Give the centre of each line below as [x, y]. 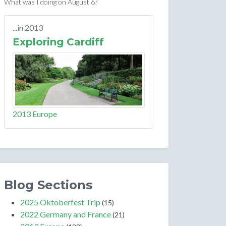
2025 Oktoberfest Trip [60, 202]
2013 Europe [35, 114]
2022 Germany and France [66, 214]
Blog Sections [48, 185]
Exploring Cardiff [58, 42]
